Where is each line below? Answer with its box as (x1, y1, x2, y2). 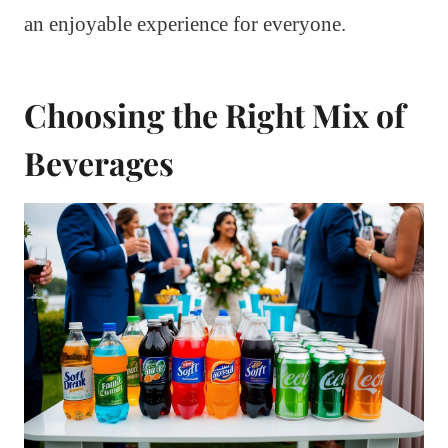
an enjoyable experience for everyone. (24, 12, 346, 37)
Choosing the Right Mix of (24, 93, 405, 137)
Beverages (24, 141, 174, 185)
